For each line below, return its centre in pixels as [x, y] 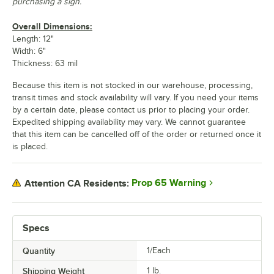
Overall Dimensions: [52, 27]
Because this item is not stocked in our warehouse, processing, [132, 86]
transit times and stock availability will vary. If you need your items [135, 98]
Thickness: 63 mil [45, 64]
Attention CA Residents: [77, 183]
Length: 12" [33, 39]
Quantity [39, 251]
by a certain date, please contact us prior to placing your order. [131, 110]
